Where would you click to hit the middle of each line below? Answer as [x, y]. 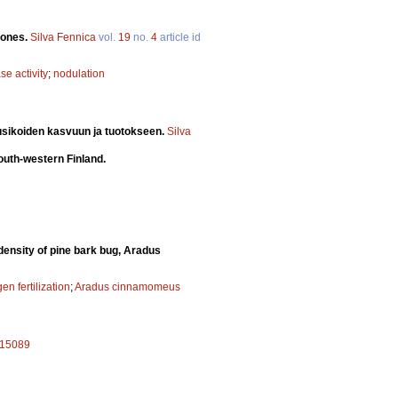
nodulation [79, 73]
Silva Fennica [63, 37]
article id [179, 37]
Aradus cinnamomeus [127, 287]
